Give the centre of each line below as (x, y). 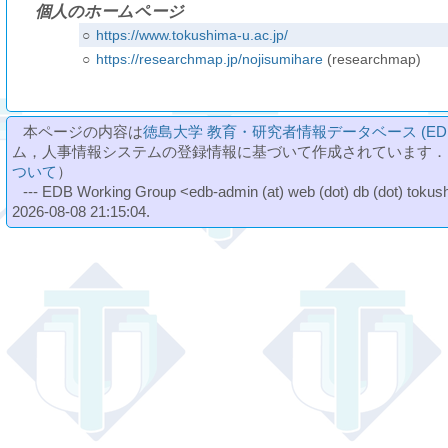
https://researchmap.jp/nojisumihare (209, 59)
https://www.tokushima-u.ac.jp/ (191, 35)
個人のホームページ (110, 11)
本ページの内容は (83, 131)
